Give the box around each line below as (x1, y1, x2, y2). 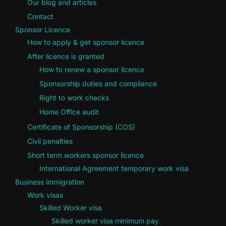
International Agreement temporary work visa (39, 163, 189, 173)
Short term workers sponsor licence (27, 151, 144, 160)
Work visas (27, 190, 63, 199)
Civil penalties (27, 137, 73, 146)
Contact (27, 12, 53, 21)
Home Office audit (39, 107, 99, 116)
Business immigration (15, 178, 84, 187)
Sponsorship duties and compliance (39, 79, 157, 88)
